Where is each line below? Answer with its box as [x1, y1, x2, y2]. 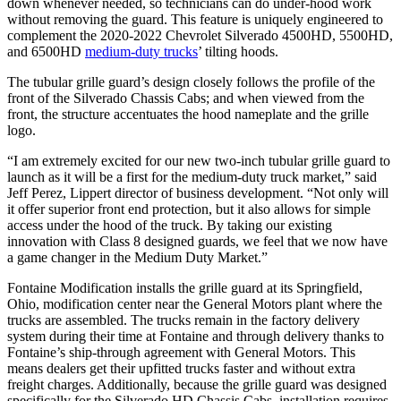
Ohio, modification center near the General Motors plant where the [7, 296, 382, 312]
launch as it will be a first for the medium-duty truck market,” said [7, 169, 377, 185]
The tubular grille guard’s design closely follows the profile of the [7, 74, 375, 90]
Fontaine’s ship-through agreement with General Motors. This [7, 345, 355, 361]
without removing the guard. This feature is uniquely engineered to [7, 12, 383, 28]
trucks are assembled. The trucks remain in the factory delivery [7, 312, 360, 328]
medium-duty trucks [85, 44, 198, 60]
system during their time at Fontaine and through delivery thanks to [7, 328, 384, 345]
